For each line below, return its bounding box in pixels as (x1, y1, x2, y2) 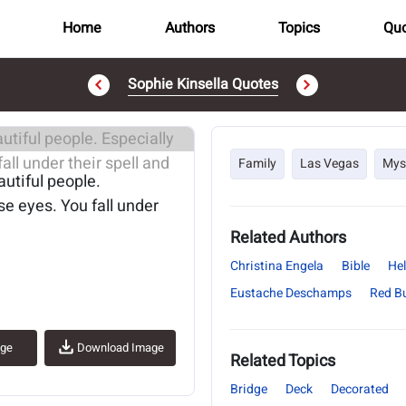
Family (238, 154, 276, 173)
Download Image (77, 339, 165, 356)
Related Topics (230, 349, 335, 373)
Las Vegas (300, 154, 359, 173)
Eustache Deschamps (230, 284, 352, 303)
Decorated (331, 380, 389, 399)
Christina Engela (230, 256, 324, 275)
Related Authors (230, 226, 346, 250)
